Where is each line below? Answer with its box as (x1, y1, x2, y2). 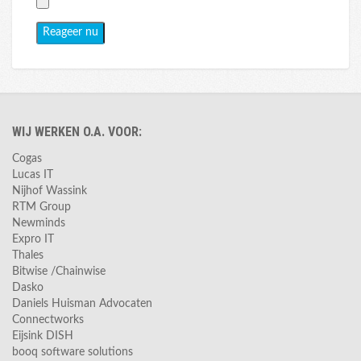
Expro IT (12, 234, 54, 245)
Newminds (12, 218, 65, 229)
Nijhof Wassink (12, 185, 87, 197)
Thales (12, 250, 44, 261)
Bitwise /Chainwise (12, 266, 106, 277)
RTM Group (12, 201, 71, 213)
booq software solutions (12, 346, 133, 358)
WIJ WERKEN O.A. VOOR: (12, 124, 142, 139)
